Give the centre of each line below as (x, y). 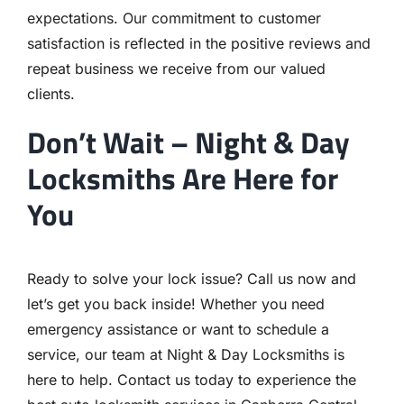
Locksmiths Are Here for (182, 179)
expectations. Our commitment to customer (174, 18)
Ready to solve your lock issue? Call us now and (191, 279)
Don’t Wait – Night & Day (188, 142)
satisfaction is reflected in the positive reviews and (198, 44)
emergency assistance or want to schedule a (178, 330)
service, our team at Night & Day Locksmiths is (185, 355)
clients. (50, 94)
